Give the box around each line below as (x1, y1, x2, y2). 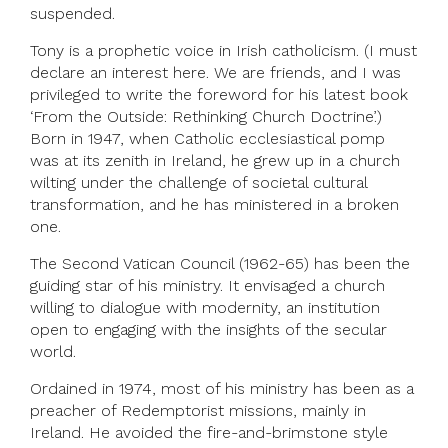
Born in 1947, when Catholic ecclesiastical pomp (30, 129, 385, 149)
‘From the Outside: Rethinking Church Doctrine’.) (30, 107, 382, 127)
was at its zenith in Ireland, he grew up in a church (30, 151, 400, 171)
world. (30, 342, 76, 362)
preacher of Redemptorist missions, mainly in (30, 401, 366, 421)
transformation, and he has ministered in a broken (30, 195, 399, 215)
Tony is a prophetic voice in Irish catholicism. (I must (30, 41, 417, 61)
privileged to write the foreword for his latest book (30, 85, 408, 105)
